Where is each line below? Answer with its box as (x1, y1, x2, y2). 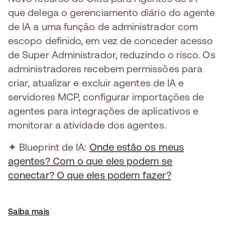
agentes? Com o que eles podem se (8, 155, 173, 167)
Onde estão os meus (89, 141, 184, 153)
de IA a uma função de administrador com (8, 21, 198, 32)
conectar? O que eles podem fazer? (8, 169, 171, 181)
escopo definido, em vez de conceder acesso (8, 35, 213, 46)
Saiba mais (8, 207, 50, 216)
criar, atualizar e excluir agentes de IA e (8, 77, 184, 88)
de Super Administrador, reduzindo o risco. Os (8, 49, 215, 60)
